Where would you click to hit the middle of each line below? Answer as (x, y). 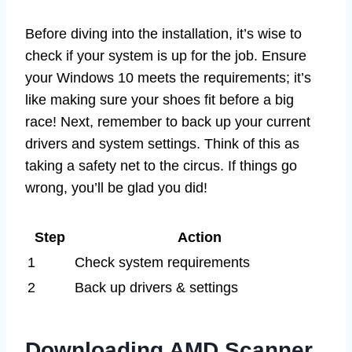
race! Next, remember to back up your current (168, 121)
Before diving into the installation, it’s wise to (163, 33)
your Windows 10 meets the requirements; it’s (168, 77)
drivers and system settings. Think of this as (162, 143)
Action (200, 237)
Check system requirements (162, 262)
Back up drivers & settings (156, 287)
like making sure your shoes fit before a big (159, 99)
